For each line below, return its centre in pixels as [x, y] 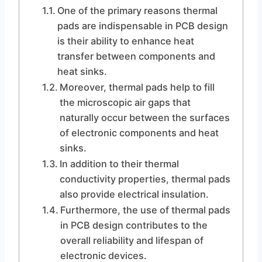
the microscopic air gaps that [125, 102]
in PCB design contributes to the [134, 225]
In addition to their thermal [119, 164]
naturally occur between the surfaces [144, 118]
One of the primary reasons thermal [137, 11]
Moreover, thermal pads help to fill [137, 87]
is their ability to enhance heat [125, 41]
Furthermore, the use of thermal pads [145, 210]
